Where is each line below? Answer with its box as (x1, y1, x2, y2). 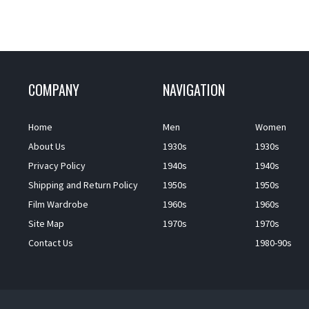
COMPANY (28, 79, 79, 100)
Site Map (28, 217, 64, 230)
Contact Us (28, 236, 73, 249)
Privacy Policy (28, 159, 86, 172)
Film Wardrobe (28, 197, 88, 210)
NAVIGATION (162, 79, 225, 100)
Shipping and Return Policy (28, 178, 138, 191)
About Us (28, 139, 66, 152)
